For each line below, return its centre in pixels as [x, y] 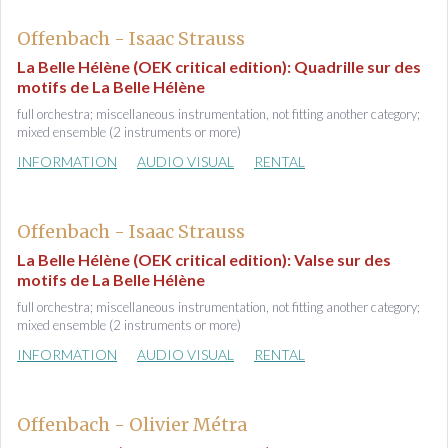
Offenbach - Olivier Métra [132, 424]
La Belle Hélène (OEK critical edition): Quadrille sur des [219, 66]
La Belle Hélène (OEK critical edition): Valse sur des [204, 259]
